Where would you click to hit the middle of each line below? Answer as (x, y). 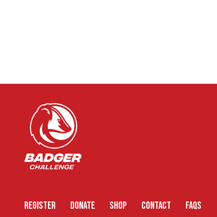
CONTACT (156, 206)
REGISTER (40, 206)
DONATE (83, 206)
